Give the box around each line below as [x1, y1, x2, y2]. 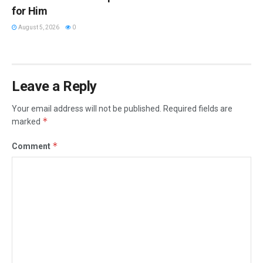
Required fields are [163, 103, 232, 113]
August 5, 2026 [17, 23, 59, 31]
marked [12, 116, 42, 126]
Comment [12, 141, 52, 151]
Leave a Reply [12, 77, 97, 95]
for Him [12, 4, 48, 17]
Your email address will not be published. [12, 103, 161, 113]
